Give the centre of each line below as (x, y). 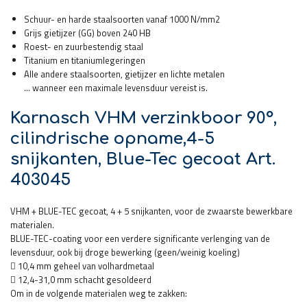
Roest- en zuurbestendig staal (84, 46)
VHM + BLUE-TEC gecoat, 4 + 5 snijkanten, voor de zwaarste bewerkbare (151, 211)
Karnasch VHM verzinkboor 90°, (144, 118)
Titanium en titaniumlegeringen (85, 60)
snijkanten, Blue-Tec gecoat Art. (143, 159)
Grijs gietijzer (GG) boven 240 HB (87, 33)
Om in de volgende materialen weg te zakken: (99, 293)
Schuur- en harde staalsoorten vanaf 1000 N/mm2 (122, 19)
